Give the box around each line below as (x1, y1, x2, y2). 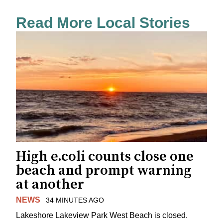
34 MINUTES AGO (45, 196, 104, 205)
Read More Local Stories (16, 14, 190, 31)
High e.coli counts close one (16, 148, 194, 166)
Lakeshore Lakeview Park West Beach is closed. (16, 211, 188, 220)
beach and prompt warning (16, 162, 192, 180)
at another (16, 176, 84, 194)
